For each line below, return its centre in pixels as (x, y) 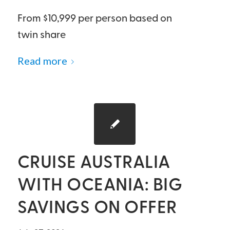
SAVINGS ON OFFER (97, 209)
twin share (41, 35)
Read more (42, 61)
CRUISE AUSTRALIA (94, 164)
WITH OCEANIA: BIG (100, 186)
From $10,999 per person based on (94, 19)
